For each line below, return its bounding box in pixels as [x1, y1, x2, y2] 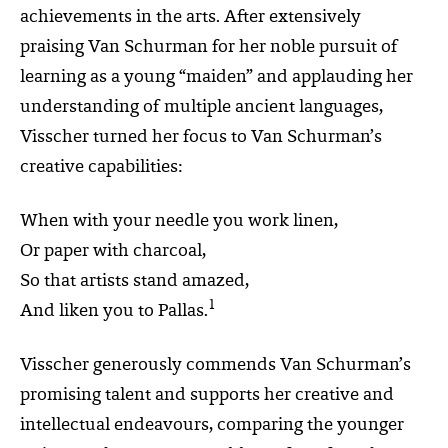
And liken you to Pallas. [20, 303, 208, 321]
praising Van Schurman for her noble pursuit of [20, 39, 398, 57]
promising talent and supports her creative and [20, 387, 394, 405]
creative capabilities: [20, 159, 182, 177]
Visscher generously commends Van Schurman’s [20, 357, 411, 375]
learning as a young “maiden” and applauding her [20, 69, 413, 87]
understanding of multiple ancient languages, [20, 99, 383, 117]
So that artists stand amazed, [20, 273, 249, 291]
